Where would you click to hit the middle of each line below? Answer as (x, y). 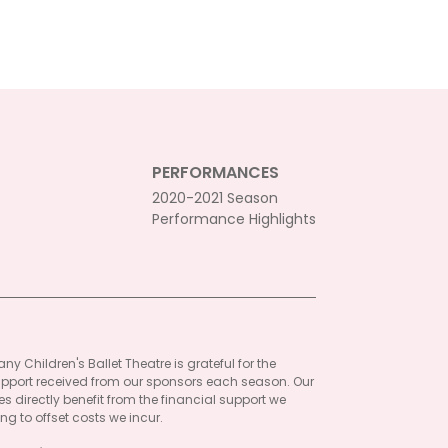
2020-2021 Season (215, 198)
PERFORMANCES (215, 172)
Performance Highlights (234, 219)
